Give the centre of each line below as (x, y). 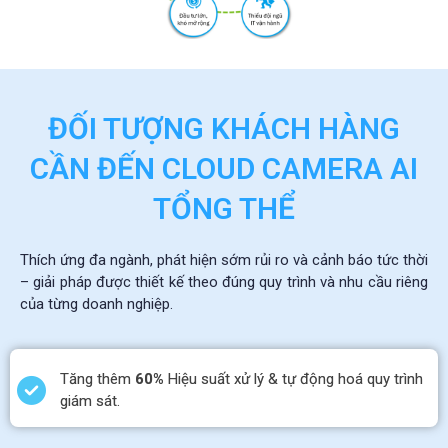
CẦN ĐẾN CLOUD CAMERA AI (224, 168)
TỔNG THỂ (224, 208)
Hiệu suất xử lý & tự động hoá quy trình (294, 379)
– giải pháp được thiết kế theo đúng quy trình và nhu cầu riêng (224, 282)
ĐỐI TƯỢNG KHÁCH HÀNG (224, 128)
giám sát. (90, 401)
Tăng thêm (96, 379)
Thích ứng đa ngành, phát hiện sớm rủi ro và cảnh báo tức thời (224, 260)
